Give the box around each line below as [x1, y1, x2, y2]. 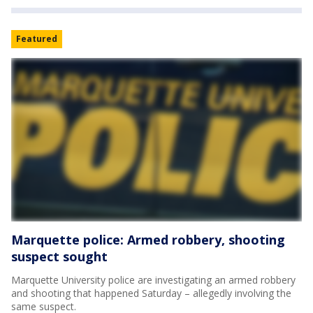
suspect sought [11, 248, 108, 265]
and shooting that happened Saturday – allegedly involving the [11, 286, 291, 300]
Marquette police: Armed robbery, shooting [11, 231, 285, 249]
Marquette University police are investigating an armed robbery [11, 273, 296, 287]
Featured [16, 33, 57, 45]
